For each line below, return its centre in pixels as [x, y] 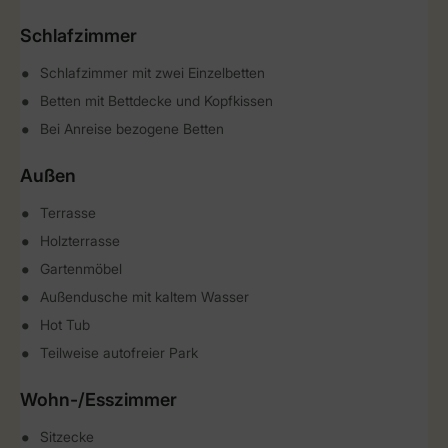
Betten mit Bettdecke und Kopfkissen [156, 100]
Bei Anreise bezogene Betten [132, 128]
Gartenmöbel [81, 268]
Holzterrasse [80, 240]
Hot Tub [65, 324]
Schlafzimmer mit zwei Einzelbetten [152, 72]
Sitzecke [67, 436]
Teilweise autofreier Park [119, 352]
